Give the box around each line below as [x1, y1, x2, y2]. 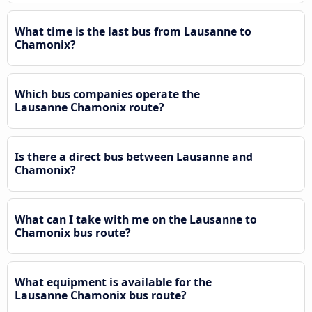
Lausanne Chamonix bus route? [15, 287, 187, 303]
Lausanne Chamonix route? [15, 99, 164, 115]
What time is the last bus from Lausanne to [15, 23, 251, 39]
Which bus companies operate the [15, 86, 200, 102]
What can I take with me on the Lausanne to [15, 211, 257, 227]
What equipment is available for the [15, 274, 212, 290]
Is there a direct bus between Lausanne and [15, 148, 253, 164]
